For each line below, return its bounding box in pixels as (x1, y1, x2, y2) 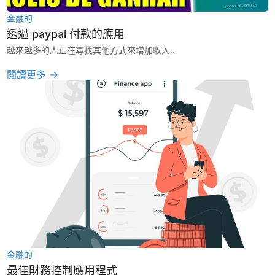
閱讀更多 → (7, 68, 59, 81)
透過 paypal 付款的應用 (7, 28, 125, 41)
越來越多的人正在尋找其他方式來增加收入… (7, 45, 178, 56)
